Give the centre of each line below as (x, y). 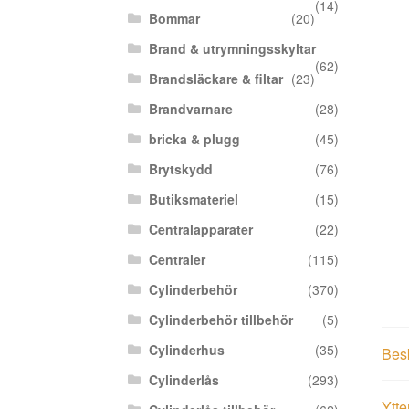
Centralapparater (200, 230)
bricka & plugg (194, 139)
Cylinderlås (184, 380)
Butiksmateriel (193, 199)
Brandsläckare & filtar (215, 79)
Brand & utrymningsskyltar (232, 49)
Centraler (177, 260)
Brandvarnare (190, 109)
